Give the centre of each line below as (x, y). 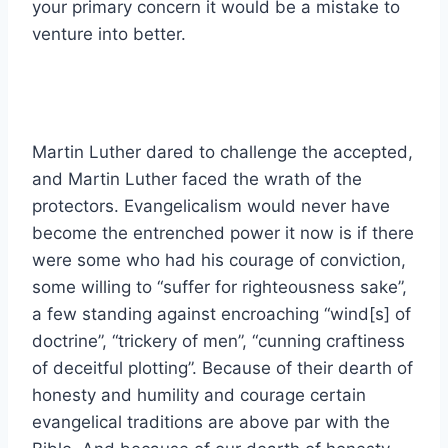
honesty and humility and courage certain (199, 394)
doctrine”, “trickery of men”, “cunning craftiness (218, 340)
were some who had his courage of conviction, (219, 259)
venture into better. (109, 33)
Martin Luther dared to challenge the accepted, (222, 151)
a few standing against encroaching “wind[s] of (221, 313)
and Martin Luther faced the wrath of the (197, 178)
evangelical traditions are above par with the (211, 421)
